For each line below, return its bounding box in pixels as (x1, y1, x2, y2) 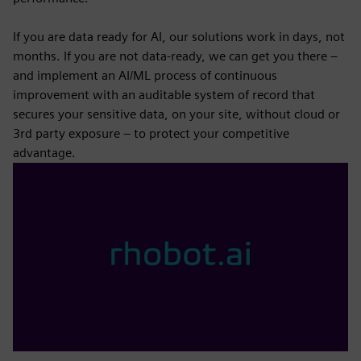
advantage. (13, 145, 76, 160)
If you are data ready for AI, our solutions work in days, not (13, 29, 345, 44)
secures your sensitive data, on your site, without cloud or (13, 106, 340, 122)
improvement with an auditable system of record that (13, 87, 315, 102)
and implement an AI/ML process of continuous (13, 68, 277, 83)
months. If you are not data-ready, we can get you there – (13, 48, 338, 64)
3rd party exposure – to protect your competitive (13, 126, 289, 141)
